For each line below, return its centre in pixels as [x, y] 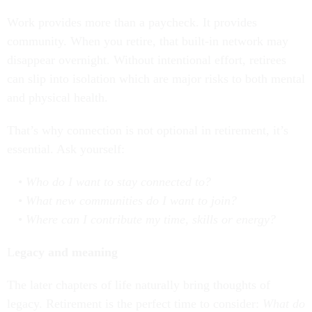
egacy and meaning [66, 252]
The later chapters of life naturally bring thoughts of [139, 285]
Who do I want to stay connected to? [118, 182]
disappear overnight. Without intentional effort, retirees [147, 60]
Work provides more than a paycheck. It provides [132, 23]
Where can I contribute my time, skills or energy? [150, 220]
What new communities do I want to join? [131, 201]
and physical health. [57, 98]
